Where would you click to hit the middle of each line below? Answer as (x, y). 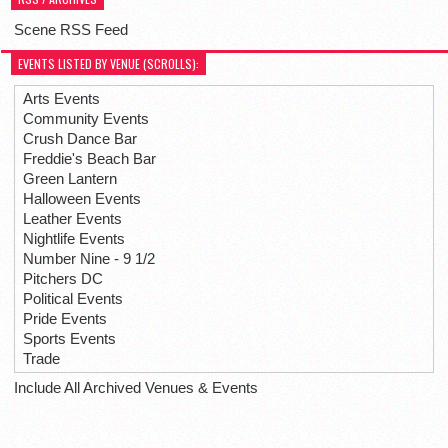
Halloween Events (82, 199)
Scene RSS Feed (71, 30)
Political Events (73, 299)
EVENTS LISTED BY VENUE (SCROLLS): (109, 64)
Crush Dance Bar (80, 139)
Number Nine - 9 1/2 (89, 259)
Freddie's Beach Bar (89, 159)
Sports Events (69, 339)
